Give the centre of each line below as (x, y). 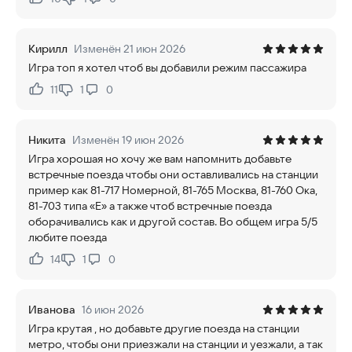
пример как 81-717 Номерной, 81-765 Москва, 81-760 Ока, (173, 190)
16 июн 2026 (113, 310)
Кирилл (48, 49)
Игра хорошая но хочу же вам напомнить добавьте (160, 159)
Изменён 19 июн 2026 (128, 140)
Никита (47, 140)
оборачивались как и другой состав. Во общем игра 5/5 (173, 222)
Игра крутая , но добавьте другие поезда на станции (164, 328)
